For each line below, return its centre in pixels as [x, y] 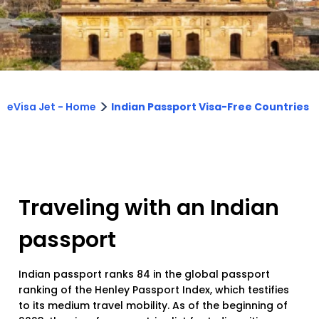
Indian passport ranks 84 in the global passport [144, 274]
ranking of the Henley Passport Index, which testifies [154, 290]
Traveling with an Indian [149, 208]
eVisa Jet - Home [52, 107]
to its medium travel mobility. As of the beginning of [153, 306]
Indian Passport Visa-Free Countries [210, 107]
